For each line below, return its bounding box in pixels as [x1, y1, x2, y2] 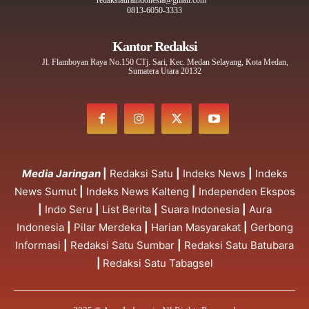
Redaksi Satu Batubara [184, 239, 294, 252]
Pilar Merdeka [73, 221, 141, 235]
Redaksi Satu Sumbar [70, 239, 177, 252]
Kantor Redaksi [112, 39, 197, 54]
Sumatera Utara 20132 [128, 66, 201, 77]
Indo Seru [44, 203, 92, 217]
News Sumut [14, 185, 77, 199]
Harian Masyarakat [150, 221, 241, 235]
